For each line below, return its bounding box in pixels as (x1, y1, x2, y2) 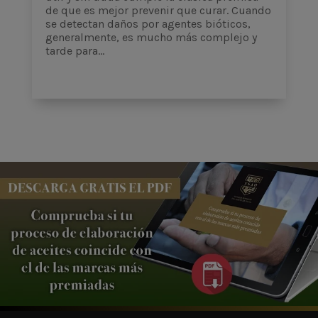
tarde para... (45, 43, 104, 57)
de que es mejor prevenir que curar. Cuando (45, 3, 271, 17)
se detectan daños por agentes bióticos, (45, 16, 251, 31)
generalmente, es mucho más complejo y (45, 30, 257, 44)
